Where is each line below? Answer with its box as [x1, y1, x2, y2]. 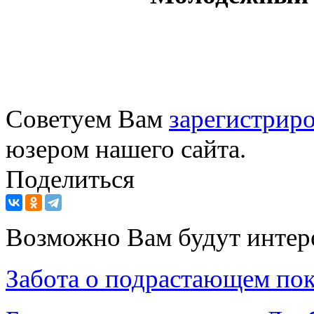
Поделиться [6, 164, 135, 193]
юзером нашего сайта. [6, 134, 246, 163]
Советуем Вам [6, 104, 169, 133]
